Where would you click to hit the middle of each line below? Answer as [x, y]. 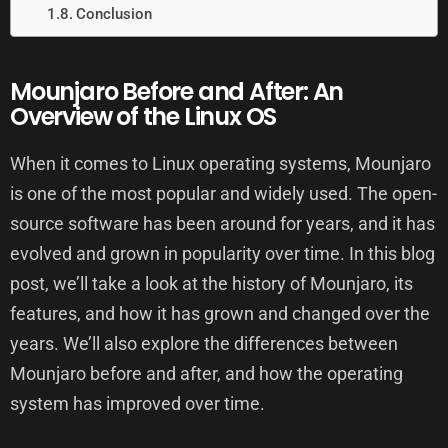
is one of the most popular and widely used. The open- [223, 193]
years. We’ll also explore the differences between [204, 343]
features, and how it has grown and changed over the [220, 313]
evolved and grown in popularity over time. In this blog [222, 253]
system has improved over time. [137, 403]
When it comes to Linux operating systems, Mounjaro [220, 163]
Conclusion [113, 14]
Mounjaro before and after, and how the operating [206, 373]
